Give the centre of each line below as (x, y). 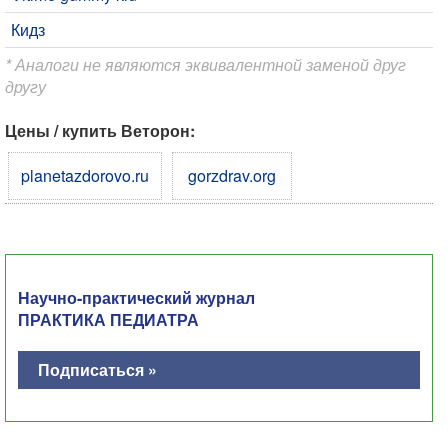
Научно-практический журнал (136, 297)
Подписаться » (97, 369)
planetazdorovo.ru (85, 175)
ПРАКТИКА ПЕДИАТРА (108, 319)
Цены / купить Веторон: (100, 130)
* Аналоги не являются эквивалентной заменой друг (205, 64)
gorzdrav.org (232, 175)
